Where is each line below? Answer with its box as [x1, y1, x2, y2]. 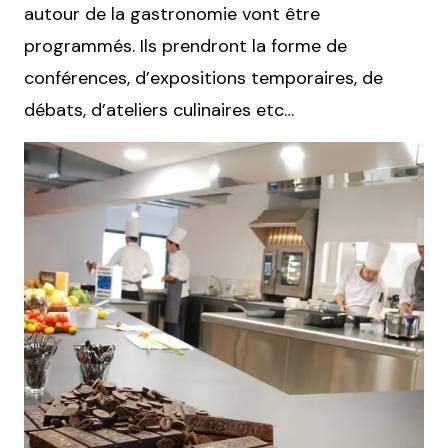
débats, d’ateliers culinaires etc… [24, 98, 294, 122]
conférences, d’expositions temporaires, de [24, 66, 383, 90]
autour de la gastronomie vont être [24, 2, 320, 26]
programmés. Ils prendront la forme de [24, 34, 347, 58]
